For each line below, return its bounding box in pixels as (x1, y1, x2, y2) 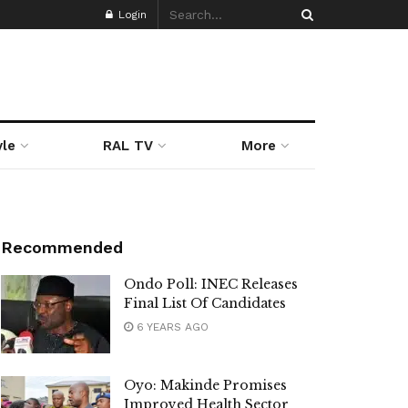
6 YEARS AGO (133, 321, 209, 333)
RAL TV (103, 138, 154, 154)
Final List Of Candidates (124, 295, 286, 311)
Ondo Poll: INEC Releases (124, 276, 298, 292)
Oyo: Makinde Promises (124, 376, 287, 393)
